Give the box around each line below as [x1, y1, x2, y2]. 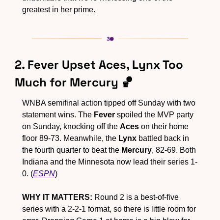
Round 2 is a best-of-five [92, 192, 179, 201]
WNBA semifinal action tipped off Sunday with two [22, 98, 195, 107]
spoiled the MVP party [115, 110, 193, 119]
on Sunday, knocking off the [22, 122, 120, 131]
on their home [139, 122, 189, 131]
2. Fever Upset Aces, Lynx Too [15, 56, 183, 72]
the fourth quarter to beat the [22, 145, 121, 154]
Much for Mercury [15, 74, 121, 90]
